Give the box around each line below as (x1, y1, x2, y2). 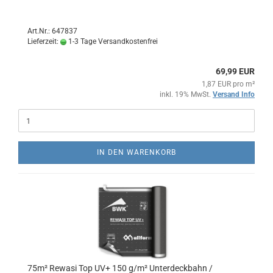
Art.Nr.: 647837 (27, 27, 77, 35)
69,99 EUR (216, 66, 255, 76)
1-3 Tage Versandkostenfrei (66, 37, 158, 46)
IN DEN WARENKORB (97, 148, 176, 157)
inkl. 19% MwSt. (160, 90, 213, 99)
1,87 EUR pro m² (202, 80, 255, 88)
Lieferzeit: (27, 37, 60, 46)
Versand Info (213, 90, 255, 99)
